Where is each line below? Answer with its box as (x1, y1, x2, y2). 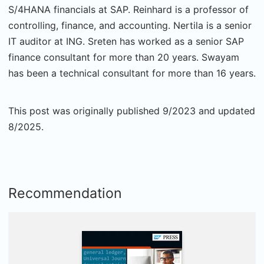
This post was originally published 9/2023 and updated (8, 105, 255, 117)
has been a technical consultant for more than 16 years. (8, 67, 256, 80)
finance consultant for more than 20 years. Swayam (8, 51, 239, 64)
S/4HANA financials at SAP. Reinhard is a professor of (8, 4, 249, 16)
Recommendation (8, 185, 122, 202)
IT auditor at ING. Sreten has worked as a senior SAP (8, 35, 244, 48)
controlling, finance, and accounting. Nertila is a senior (8, 19, 252, 32)
